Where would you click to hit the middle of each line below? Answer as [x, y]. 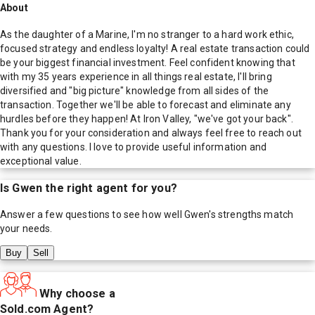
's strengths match [251, 215]
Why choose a [77, 293]
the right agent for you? [110, 188]
